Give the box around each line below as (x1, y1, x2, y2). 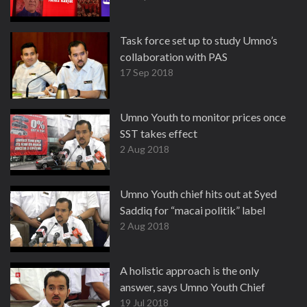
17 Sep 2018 (120, 66, 173, 78)
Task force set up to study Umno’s (120, 34, 278, 47)
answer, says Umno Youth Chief (120, 280, 265, 293)
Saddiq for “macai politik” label (120, 204, 265, 217)
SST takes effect (120, 127, 197, 140)
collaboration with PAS (120, 50, 228, 63)
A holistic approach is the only (120, 264, 259, 277)
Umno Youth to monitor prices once (120, 110, 286, 123)
